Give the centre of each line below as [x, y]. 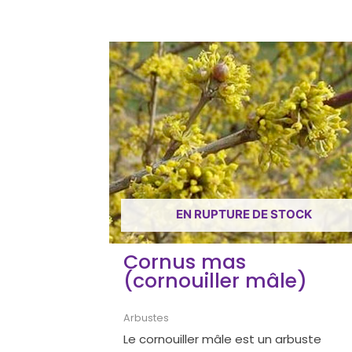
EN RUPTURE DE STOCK [244, 214]
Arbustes [147, 318]
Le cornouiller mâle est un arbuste [223, 339]
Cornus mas [185, 262]
